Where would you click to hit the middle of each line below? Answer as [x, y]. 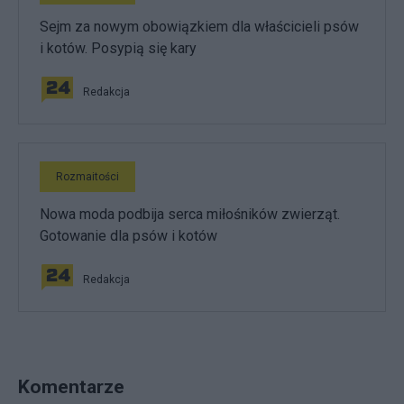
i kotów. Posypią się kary [118, 48]
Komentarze [71, 386]
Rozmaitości [87, 177]
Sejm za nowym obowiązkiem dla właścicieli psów [199, 27]
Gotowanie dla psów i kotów [129, 236]
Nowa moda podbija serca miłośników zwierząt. [190, 214]
